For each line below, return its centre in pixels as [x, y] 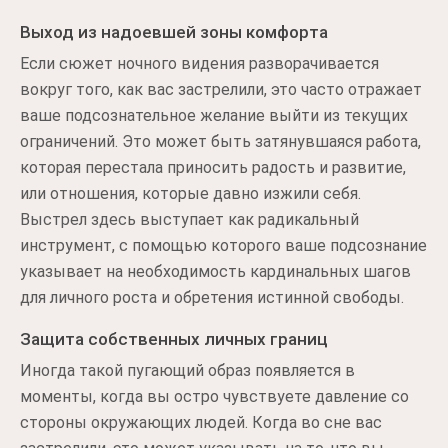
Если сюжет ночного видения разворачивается [199, 63]
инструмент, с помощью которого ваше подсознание [223, 245]
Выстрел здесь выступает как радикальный [189, 219]
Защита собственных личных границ [174, 339]
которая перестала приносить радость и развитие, [213, 167]
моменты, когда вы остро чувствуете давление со [214, 396]
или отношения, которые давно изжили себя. [190, 193]
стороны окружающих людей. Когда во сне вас [201, 422]
